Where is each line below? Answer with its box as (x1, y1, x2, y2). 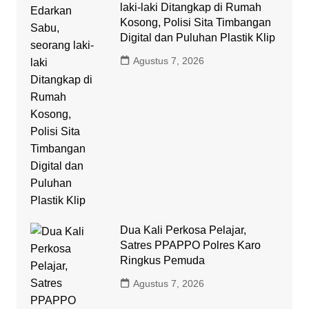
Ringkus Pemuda (119, 255, 205, 267)
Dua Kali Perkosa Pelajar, (119, 224, 246, 237)
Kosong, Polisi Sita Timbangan (119, 17, 271, 29)
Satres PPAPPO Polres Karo (119, 239, 261, 252)
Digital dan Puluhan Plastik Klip (119, 32, 275, 44)
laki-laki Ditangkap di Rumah (119, 1, 261, 14)
